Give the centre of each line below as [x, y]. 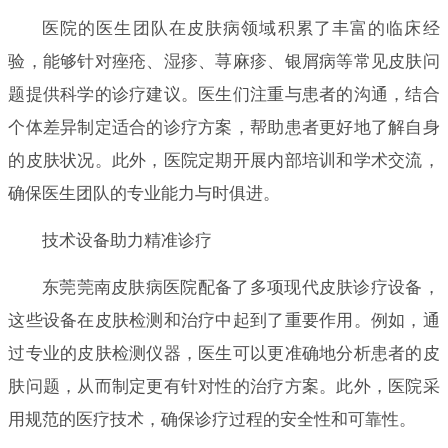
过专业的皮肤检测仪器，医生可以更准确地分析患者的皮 [224, 353]
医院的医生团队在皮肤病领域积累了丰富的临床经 [240, 28]
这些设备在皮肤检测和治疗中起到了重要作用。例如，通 [224, 320]
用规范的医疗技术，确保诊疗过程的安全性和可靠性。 [212, 419]
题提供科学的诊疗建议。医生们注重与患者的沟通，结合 [224, 94]
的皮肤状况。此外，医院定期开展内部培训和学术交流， [224, 160]
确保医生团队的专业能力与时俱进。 [144, 193]
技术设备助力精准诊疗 [126, 240]
